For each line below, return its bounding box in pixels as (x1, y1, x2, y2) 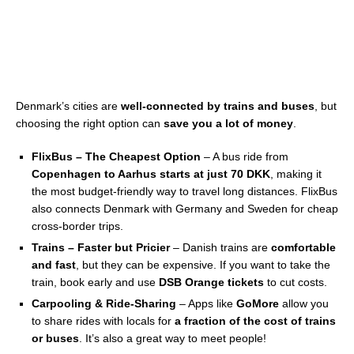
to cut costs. (264, 276, 327, 289)
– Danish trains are (170, 241, 271, 254)
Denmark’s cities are (16, 100, 121, 113)
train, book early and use (32, 276, 159, 289)
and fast (32, 258, 76, 272)
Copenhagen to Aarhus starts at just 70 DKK (32, 168, 270, 181)
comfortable (271, 241, 336, 254)
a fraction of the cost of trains (175, 314, 336, 328)
